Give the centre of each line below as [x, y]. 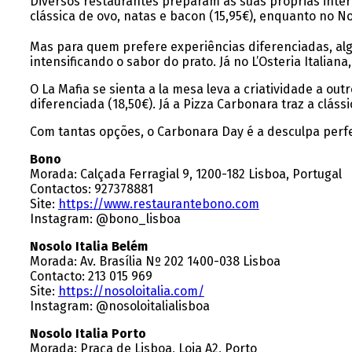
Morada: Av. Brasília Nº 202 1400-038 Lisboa [155, 262]
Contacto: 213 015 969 [91, 277]
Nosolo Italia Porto [88, 334]
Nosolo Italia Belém [88, 247]
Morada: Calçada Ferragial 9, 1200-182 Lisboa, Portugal [185, 174]
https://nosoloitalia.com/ [131, 291]
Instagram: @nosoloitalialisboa [119, 306]
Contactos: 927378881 [91, 189]
